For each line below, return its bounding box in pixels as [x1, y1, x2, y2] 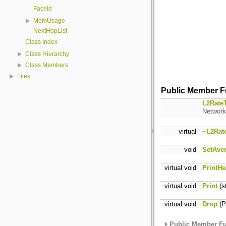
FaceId [33, 5, 52, 12]
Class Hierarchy [25, 50, 69, 58]
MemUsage [33, 17, 65, 25]
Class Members [25, 62, 68, 69]
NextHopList [33, 27, 67, 34]
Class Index [25, 38, 58, 45]
